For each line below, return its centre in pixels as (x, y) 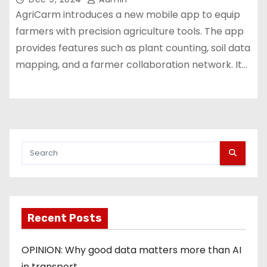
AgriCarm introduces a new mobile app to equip (128, 15)
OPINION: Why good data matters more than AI (131, 250)
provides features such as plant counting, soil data (133, 48)
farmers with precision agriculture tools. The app (130, 31)
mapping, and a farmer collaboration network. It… (131, 65)
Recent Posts (65, 218)
